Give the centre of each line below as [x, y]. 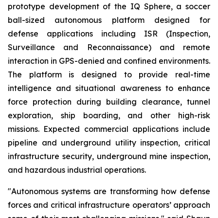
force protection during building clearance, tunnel [109, 102]
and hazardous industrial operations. [77, 170]
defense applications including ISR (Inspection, [109, 34]
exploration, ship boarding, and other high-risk [109, 115]
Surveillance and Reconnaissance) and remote [109, 47]
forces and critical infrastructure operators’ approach [109, 205]
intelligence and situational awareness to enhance [109, 88]
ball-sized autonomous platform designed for [109, 20]
